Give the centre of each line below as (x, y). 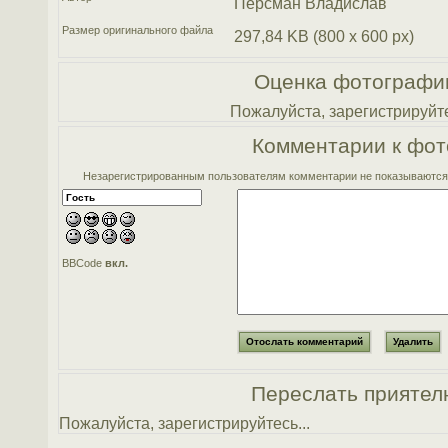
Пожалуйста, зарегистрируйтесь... (184, 422)
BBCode (84, 262)
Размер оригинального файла (138, 30)
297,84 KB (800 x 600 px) (323, 36)
